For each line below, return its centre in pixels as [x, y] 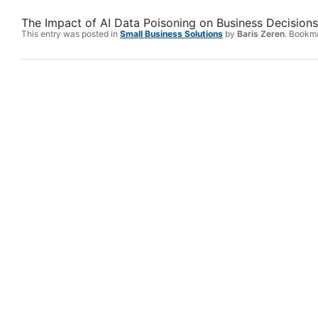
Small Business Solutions [171, 34]
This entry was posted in [71, 34]
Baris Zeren [261, 34]
